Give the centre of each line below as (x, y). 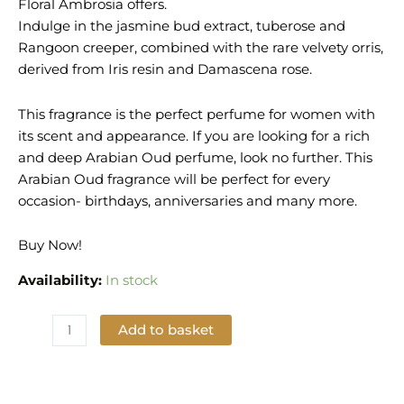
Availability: (60, 281)
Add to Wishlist (96, 385)
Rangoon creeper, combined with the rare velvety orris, (201, 48)
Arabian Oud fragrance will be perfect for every (174, 179)
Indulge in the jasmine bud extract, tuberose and (182, 27)
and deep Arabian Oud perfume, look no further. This (195, 157)
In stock (132, 281)
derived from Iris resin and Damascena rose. (165, 70)
